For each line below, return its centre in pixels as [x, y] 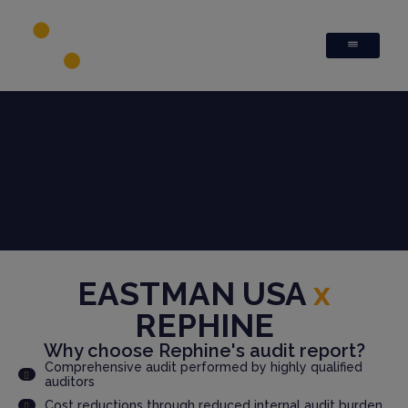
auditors [69, 382]
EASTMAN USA [192, 294]
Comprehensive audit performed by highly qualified [203, 367]
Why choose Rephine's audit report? [204, 351]
